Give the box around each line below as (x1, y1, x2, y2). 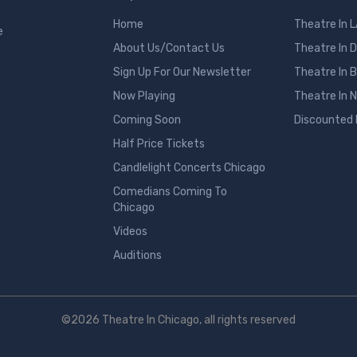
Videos (112, 224, 147, 238)
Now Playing (112, 88, 175, 103)
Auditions (112, 248, 162, 262)
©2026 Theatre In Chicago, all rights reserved (61, 312, 296, 327)
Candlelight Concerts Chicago (112, 160, 265, 175)
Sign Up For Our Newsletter (112, 65, 251, 79)
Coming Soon (112, 112, 181, 127)
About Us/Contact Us (112, 41, 225, 55)
